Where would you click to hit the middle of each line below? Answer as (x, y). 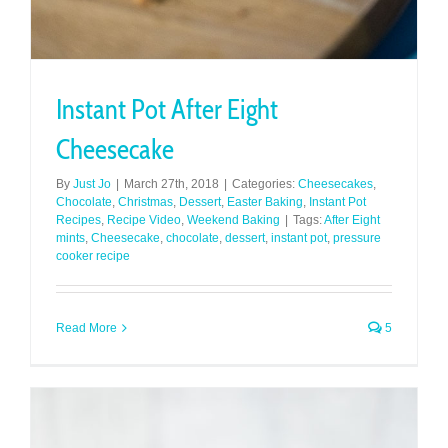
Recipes (78, 219)
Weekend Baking (233, 219)
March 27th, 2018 (171, 183)
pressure (357, 237)
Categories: (265, 183)
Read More (86, 327)
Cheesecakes (335, 183)
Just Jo (92, 183)
